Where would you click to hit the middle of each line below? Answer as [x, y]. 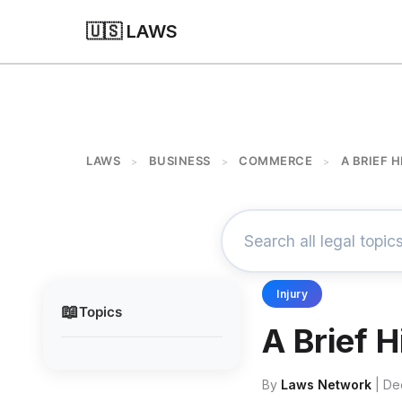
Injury [292, 294]
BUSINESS [179, 161]
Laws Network [326, 385]
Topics [100, 311]
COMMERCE [275, 161]
